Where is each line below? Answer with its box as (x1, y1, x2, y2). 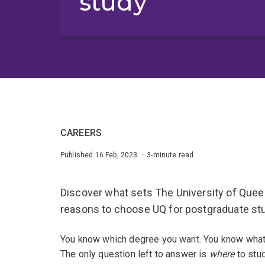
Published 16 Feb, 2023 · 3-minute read (60, 151, 194, 160)
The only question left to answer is (60, 248, 209, 260)
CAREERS (60, 127, 102, 139)
